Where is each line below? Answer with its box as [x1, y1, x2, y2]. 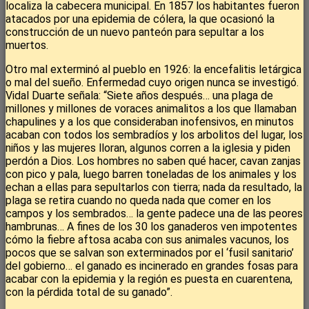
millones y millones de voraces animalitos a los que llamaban [6, 102, 297, 116]
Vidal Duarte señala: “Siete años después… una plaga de [6, 89, 273, 103]
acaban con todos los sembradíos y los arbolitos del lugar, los [6, 128, 303, 142]
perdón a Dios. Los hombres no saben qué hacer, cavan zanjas [6, 154, 301, 168]
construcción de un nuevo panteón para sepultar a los [6, 26, 264, 39]
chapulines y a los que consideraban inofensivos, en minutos [6, 115, 294, 129]
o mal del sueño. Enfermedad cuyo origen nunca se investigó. [6, 76, 299, 90]
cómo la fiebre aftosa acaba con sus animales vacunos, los [6, 233, 289, 247]
